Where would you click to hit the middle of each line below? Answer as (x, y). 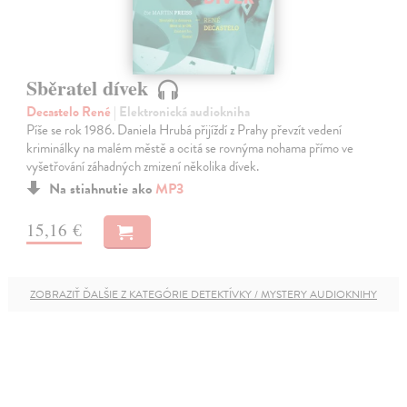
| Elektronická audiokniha (182, 111)
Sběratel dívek (90, 87)
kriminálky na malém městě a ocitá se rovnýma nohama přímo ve (190, 148)
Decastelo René (70, 111)
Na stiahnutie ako (103, 189)
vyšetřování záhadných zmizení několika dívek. (143, 166)
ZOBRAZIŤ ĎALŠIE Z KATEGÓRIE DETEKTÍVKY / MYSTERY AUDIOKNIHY (203, 294)
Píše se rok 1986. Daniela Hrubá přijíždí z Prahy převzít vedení (184, 129)
